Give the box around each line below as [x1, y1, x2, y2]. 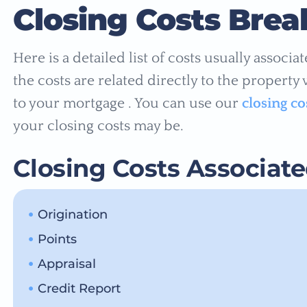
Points [37, 231, 77, 247]
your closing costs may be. [12, 118, 184, 134]
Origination [37, 206, 108, 222]
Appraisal [37, 256, 96, 271]
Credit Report [37, 280, 121, 296]
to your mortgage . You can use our [12, 95, 242, 112]
